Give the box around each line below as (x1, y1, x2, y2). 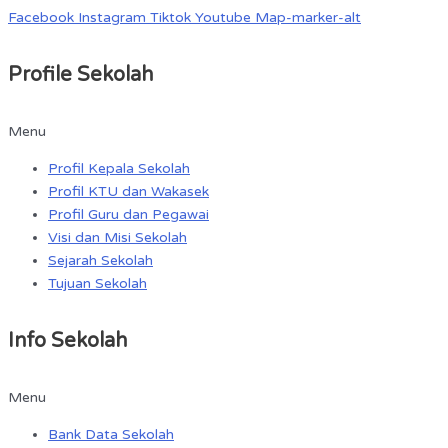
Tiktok (150, 9, 191, 27)
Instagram (78, 9, 146, 27)
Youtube (195, 9, 251, 27)
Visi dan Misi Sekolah (48, 229, 187, 247)
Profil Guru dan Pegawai (48, 206, 209, 224)
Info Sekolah (8, 328, 127, 353)
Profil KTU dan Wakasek (48, 183, 209, 201)
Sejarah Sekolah (48, 252, 153, 270)
